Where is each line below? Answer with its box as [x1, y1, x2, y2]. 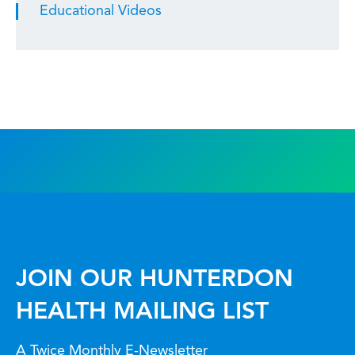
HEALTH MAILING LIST [16, 300, 269, 324]
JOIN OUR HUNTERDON [16, 268, 293, 292]
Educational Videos [40, 4, 162, 18]
